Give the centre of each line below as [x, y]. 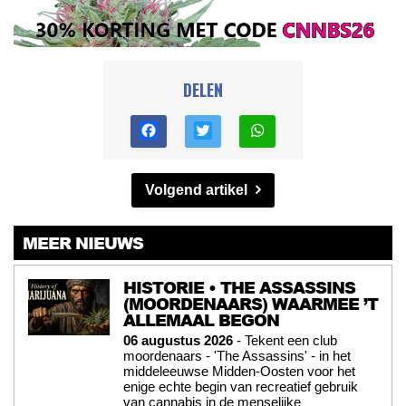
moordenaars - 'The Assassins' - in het [237, 355]
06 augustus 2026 [178, 340]
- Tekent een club [285, 340]
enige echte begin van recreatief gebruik [241, 386]
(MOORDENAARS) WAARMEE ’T [251, 303]
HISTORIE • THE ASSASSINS [239, 287]
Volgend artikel [198, 189]
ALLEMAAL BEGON [201, 319]
